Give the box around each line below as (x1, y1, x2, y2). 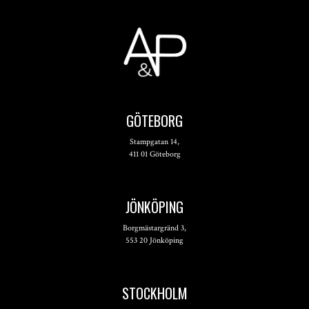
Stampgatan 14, (130, 136, 179, 147)
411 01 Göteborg (128, 148, 181, 159)
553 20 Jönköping (126, 235, 183, 246)
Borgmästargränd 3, (123, 222, 186, 233)
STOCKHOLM (121, 282, 188, 303)
